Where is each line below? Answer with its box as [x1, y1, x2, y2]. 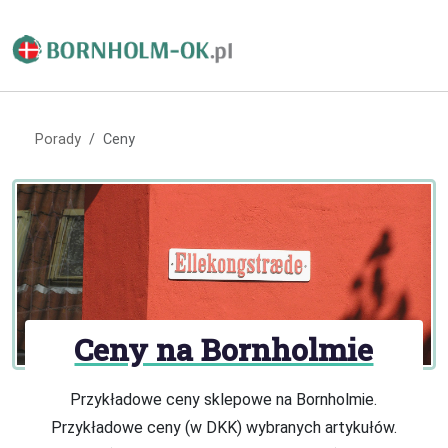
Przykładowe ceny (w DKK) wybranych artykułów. [50, 418, 397, 438]
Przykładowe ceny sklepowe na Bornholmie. [70, 390, 378, 410]
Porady [35, 130, 81, 148]
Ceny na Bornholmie [74, 329, 374, 370]
